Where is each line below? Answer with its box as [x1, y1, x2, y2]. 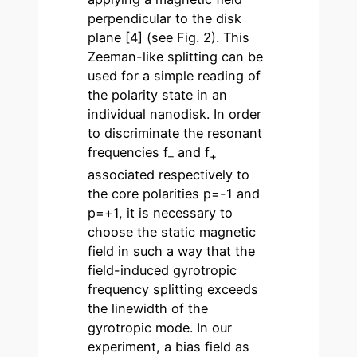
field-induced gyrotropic [88, 261, 237, 278]
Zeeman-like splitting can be [88, 49, 264, 65]
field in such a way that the [88, 242, 256, 259]
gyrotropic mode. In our [88, 319, 233, 335]
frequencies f [88, 144, 169, 161]
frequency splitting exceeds [88, 280, 259, 297]
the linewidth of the [88, 300, 209, 316]
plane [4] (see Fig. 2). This [88, 29, 250, 46]
